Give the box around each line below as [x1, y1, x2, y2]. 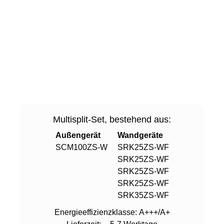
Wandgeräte [117, 130, 163, 139]
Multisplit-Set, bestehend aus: [53, 114, 171, 124]
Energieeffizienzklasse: [54, 207, 139, 216]
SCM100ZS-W [55, 142, 107, 151]
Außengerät [55, 130, 100, 139]
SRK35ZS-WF [117, 190, 169, 199]
